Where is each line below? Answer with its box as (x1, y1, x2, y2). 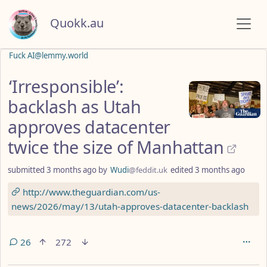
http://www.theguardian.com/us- (20, 185, 160, 198)
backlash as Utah (8, 94, 141, 118)
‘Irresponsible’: (9, 74, 124, 98)
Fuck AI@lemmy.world (9, 49, 88, 61)
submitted (8, 164, 46, 175)
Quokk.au (50, 15, 104, 31)
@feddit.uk (129, 164, 167, 175)
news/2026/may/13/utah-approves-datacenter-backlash (11, 200, 249, 212)
